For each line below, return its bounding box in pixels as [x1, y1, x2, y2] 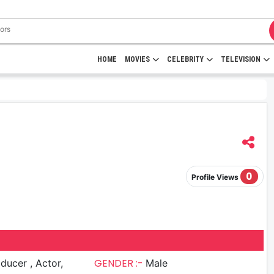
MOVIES [125, 55, 150, 64]
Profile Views [191, 172, 240, 182]
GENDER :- [94, 256, 146, 270]
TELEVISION [221, 55, 261, 64]
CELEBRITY [167, 55, 204, 64]
